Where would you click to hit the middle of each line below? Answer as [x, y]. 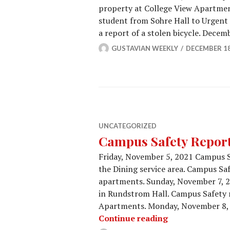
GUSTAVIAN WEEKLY [145, 48]
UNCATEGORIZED [128, 126]
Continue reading [133, 218]
